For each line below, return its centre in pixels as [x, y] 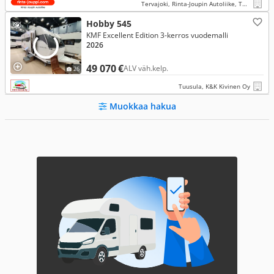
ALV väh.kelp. [146, 68]
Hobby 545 [109, 24]
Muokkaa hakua [143, 106]
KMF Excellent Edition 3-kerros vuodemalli [157, 35]
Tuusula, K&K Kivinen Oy [214, 86]
